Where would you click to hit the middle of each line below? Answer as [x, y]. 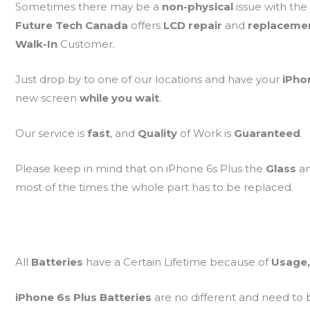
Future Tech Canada [71, 26]
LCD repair [194, 26]
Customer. [87, 44]
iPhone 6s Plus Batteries [84, 298]
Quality [158, 134]
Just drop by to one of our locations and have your [148, 80]
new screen [47, 98]
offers [145, 26]
